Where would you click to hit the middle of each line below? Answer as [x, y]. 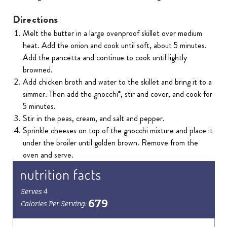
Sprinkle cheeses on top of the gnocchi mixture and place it [118, 131]
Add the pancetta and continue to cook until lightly [105, 58]
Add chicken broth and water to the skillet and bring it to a [118, 82]
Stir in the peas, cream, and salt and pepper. [94, 119]
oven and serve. [48, 155]
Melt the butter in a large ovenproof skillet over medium [113, 33]
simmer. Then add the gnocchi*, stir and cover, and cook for [118, 94]
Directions [35, 20]
